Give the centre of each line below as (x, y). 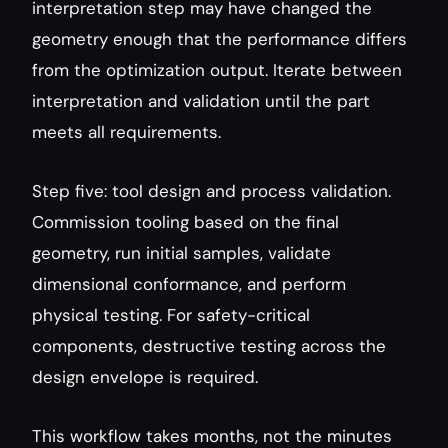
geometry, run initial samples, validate (181, 253)
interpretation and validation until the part (201, 101)
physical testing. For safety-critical (171, 315)
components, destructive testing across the (209, 346)
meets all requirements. (126, 132)
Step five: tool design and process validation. (211, 191)
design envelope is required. (145, 377)
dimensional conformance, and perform (189, 284)
